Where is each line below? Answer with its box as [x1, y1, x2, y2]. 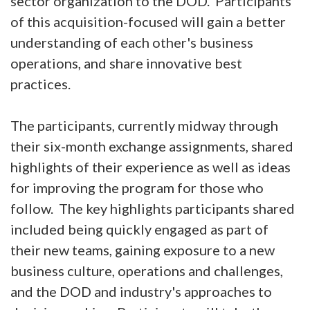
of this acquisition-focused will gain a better [10, 13, 286, 30]
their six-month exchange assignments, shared [10, 138, 293, 155]
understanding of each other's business [10, 34, 253, 51]
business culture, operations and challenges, [10, 262, 283, 280]
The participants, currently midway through [10, 117, 278, 134]
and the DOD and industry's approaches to [10, 283, 272, 300]
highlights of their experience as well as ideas [10, 158, 291, 176]
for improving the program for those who [10, 179, 264, 197]
